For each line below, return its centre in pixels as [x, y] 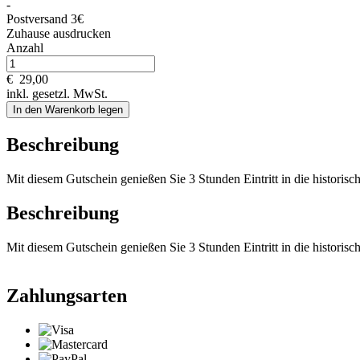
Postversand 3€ [45, 19]
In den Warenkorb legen [68, 110]
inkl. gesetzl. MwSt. [57, 94]
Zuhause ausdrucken [59, 34]
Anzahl [25, 48]
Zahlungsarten [67, 295]
